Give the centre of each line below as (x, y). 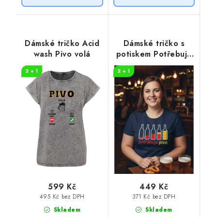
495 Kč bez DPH (62, 196)
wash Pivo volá (62, 54)
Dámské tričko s (154, 43)
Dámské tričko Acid (62, 43)
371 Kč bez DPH (154, 196)
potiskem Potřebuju (154, 54)
